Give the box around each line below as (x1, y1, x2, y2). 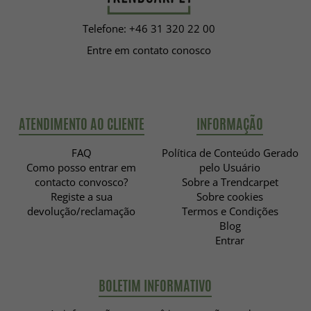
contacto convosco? (35, 175, 128, 190)
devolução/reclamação (27, 204, 135, 219)
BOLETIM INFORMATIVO (99, 276, 212, 296)
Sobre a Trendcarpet (181, 175, 278, 190)
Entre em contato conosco (86, 43, 211, 58)
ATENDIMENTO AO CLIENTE (18, 114, 144, 135)
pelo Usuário (199, 160, 260, 175)
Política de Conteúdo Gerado (161, 146, 299, 160)
